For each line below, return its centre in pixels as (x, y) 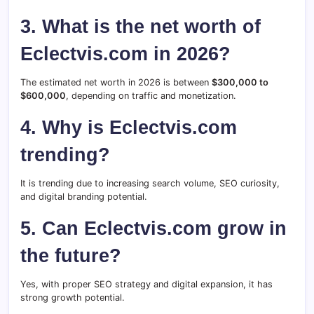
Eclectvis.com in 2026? (125, 54)
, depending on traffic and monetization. (151, 96)
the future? (71, 256)
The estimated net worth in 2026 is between (116, 83)
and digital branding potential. (84, 197)
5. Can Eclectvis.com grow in (153, 228)
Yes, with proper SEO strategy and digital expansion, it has (146, 285)
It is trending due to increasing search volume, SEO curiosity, (150, 184)
